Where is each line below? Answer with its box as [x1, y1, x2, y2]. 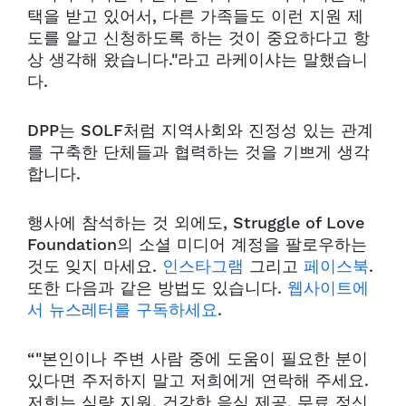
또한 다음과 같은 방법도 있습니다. [27, 278, 287, 300]
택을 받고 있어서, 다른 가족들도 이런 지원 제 [27, 6, 363, 28]
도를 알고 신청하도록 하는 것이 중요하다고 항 [27, 28, 370, 50]
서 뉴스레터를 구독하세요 [27, 300, 217, 322]
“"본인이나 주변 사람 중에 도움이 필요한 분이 [27, 349, 368, 371]
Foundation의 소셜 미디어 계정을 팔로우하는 [27, 235, 367, 256]
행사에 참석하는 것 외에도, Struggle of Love [27, 213, 364, 235]
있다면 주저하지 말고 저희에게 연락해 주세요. [27, 371, 369, 392]
